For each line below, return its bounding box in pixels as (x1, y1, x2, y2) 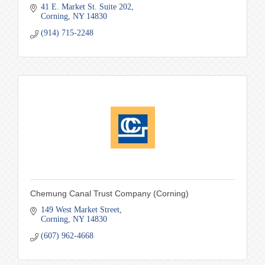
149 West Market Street (40, 205, 119, 214)
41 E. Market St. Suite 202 (40, 2, 131, 11)
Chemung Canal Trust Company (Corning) (30, 188, 189, 198)
